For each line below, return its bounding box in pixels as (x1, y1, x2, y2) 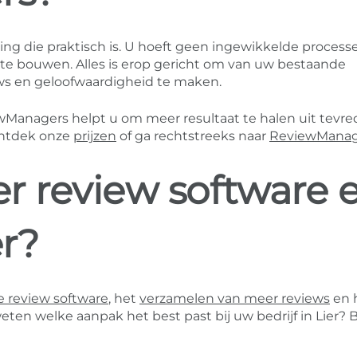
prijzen (73, 128, 116, 144)
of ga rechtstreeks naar (116, 128, 269, 144)
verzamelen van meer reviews (139, 291, 330, 307)
